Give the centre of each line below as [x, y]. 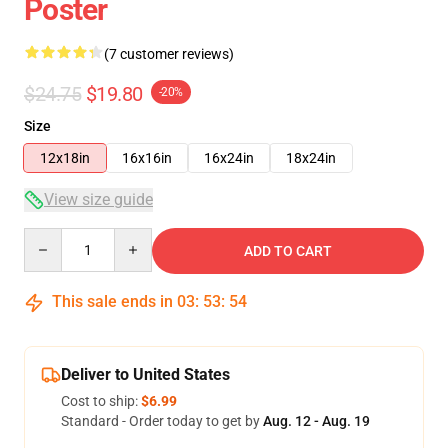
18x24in [311, 158]
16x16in [147, 158]
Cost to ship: [101, 401]
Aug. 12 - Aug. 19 [316, 421]
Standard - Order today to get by [162, 421]
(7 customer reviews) [169, 54]
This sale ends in [112, 301]
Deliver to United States [145, 374]
